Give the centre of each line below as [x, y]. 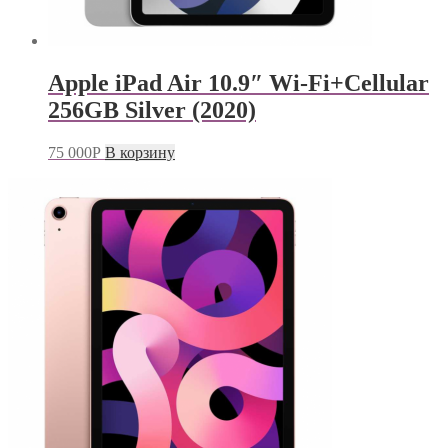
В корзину [140, 152]
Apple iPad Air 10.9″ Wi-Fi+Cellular [238, 83]
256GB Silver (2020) [152, 110]
